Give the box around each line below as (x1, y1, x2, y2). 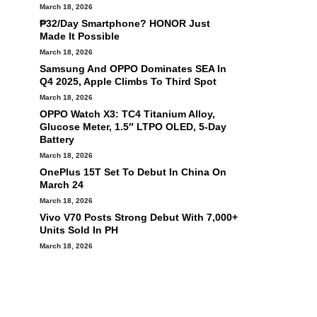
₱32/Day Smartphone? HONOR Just (40, 18, 210, 29)
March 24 (40, 179, 83, 190)
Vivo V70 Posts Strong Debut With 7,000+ (40, 212, 238, 223)
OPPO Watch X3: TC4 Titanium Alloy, (40, 108, 215, 120)
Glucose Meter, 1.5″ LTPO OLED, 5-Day (40, 121, 226, 132)
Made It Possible (40, 30, 120, 42)
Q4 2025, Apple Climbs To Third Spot (40, 76, 217, 87)
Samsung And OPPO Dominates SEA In (40, 63, 226, 74)
